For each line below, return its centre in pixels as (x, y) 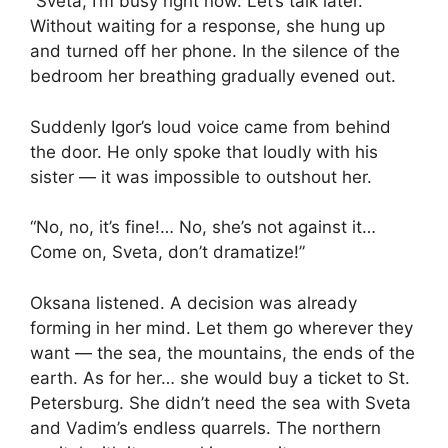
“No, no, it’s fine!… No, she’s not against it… (203, 227)
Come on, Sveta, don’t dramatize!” (167, 252)
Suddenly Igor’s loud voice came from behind (210, 126)
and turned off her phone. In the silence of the (215, 51)
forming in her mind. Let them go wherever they (221, 327)
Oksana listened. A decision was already (193, 302)
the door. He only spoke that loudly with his (204, 151)
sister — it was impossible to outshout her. (201, 176)
